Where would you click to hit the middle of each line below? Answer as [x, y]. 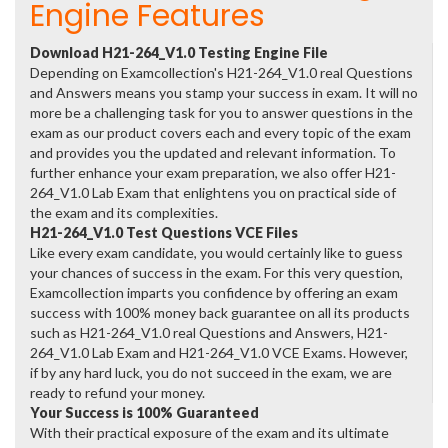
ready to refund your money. [117, 392]
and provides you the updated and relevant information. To [213, 152]
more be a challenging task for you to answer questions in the [221, 112]
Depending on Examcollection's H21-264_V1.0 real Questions [221, 72]
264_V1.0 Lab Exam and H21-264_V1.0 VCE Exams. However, [219, 352]
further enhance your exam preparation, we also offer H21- [213, 172]
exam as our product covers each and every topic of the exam [220, 132]
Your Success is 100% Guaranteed [144, 412]
